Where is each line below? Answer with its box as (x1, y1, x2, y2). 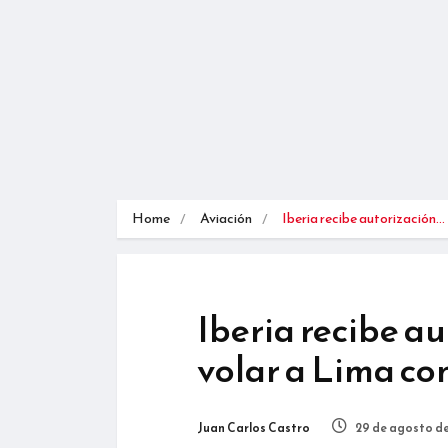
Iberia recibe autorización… (282, 207, 445, 229)
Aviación (200, 207, 252, 229)
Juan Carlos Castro (197, 418, 310, 437)
